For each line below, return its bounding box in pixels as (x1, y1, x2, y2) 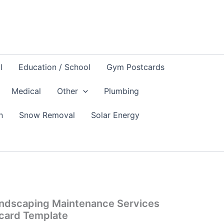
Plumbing (103, 86, 139, 96)
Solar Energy (90, 110, 139, 120)
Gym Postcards (106, 62, 165, 72)
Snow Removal (18, 110, 75, 120)
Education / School (18, 62, 91, 72)
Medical (11, 86, 41, 96)
